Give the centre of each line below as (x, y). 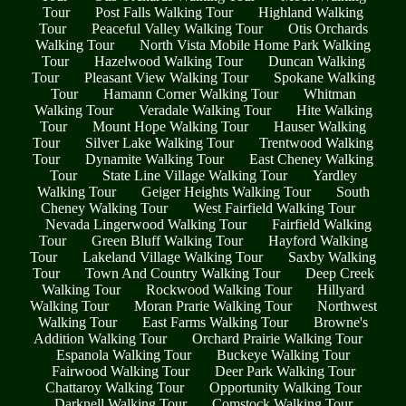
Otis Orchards (328, 28)
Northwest (347, 305)
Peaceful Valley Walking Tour (177, 28)
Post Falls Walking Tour (164, 12)
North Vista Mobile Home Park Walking (255, 44)
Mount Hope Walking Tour (170, 126)
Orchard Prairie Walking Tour (277, 338)
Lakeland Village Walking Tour (173, 256)
